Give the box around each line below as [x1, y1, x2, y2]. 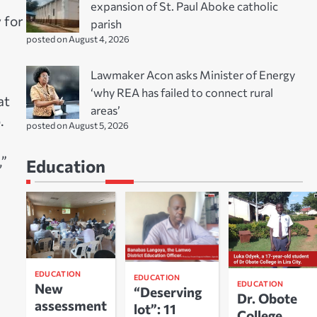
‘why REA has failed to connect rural [90, 84, 273, 99]
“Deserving [133, 283, 202, 300]
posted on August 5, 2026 [25, 119, 129, 131]
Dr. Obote [236, 289, 297, 306]
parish [90, 16, 122, 30]
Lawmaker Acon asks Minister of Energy [90, 67, 295, 81]
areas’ [90, 102, 120, 117]
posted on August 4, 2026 [25, 33, 129, 45]
